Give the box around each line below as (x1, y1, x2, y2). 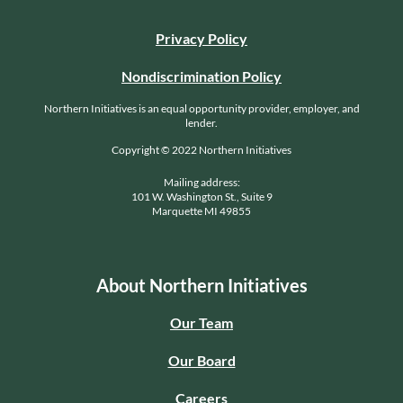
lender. (185, 115, 218, 130)
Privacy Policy (156, 29, 247, 47)
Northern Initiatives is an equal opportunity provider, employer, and (43, 101, 360, 115)
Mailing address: (163, 175, 240, 189)
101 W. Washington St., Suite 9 (130, 189, 273, 203)
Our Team (170, 313, 233, 331)
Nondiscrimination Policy (121, 67, 282, 85)
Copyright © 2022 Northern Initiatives (112, 142, 291, 157)
